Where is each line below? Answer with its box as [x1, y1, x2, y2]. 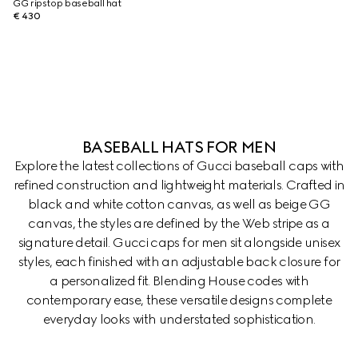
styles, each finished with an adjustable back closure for [18, 254, 340, 269]
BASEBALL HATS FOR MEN [82, 137, 276, 157]
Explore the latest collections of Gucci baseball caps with [14, 158, 344, 173]
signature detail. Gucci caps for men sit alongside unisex [18, 235, 340, 250]
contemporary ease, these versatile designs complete [26, 292, 332, 308]
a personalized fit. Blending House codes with [49, 273, 309, 288]
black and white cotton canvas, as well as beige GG [28, 197, 330, 212]
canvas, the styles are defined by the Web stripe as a [28, 216, 330, 231]
